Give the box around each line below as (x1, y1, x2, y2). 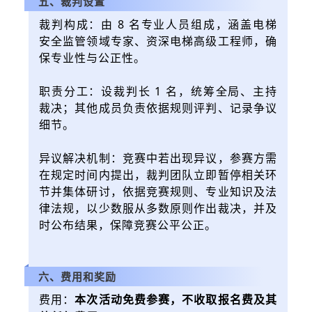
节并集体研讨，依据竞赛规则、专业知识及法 (39, 183, 277, 199)
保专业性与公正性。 (39, 49, 146, 65)
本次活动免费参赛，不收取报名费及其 (75, 291, 278, 307)
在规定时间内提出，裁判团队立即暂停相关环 (39, 166, 277, 182)
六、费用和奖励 (38, 269, 116, 283)
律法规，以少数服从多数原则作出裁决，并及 (39, 200, 277, 216)
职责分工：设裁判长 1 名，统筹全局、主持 (39, 83, 277, 99)
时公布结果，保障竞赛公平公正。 (39, 217, 217, 233)
